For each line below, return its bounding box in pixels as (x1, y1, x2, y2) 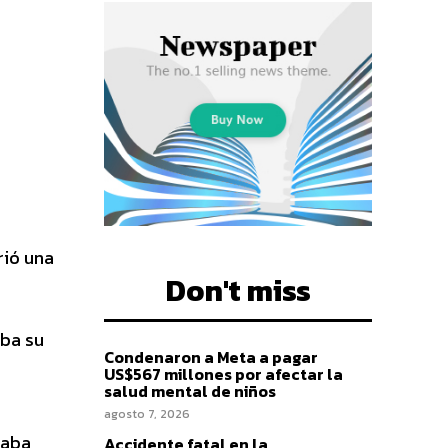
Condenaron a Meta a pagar (104, 344, 318, 369)
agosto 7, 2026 (104, 404, 190, 423)
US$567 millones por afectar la (104, 361, 343, 386)
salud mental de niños (104, 378, 276, 403)
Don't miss (165, 267, 311, 313)
